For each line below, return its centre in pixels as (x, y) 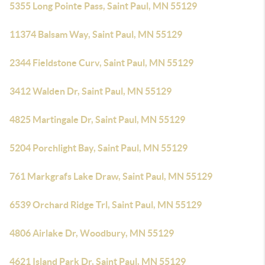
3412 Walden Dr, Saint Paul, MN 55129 (91, 91)
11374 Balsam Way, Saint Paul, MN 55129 (96, 34)
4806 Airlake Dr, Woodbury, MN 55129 (92, 233)
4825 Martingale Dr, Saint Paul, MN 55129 (97, 119)
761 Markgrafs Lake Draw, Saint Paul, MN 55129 (111, 176)
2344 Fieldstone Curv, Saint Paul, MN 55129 (101, 63)
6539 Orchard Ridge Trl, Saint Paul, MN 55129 (106, 205)
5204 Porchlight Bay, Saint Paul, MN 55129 (98, 148)
